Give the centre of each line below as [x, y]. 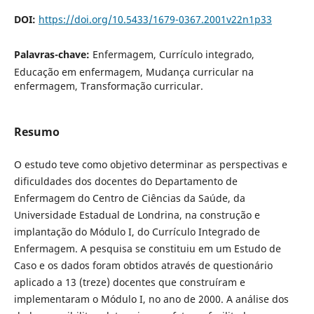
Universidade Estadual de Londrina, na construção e [137, 215]
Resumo [36, 131]
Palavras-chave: [53, 54]
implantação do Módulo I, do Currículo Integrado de [137, 232]
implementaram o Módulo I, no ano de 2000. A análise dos [151, 299]
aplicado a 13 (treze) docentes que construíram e [129, 282]
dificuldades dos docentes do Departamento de [125, 181]
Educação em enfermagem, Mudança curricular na [134, 71]
